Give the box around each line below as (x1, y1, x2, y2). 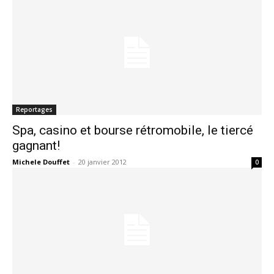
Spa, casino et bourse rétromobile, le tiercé (12, 123, 253, 138)
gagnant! (12, 138, 60, 153)
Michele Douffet (12, 157, 70, 166)
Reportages (16, 105, 53, 114)
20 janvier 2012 (78, 157, 127, 166)
